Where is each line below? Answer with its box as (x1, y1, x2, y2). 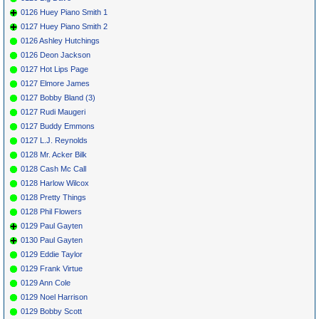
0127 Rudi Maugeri (21, 107, 85, 116)
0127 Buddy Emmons (21, 121, 95, 130)
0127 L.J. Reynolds (21, 135, 88, 145)
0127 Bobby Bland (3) (21, 93, 95, 102)
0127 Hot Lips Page (21, 64, 88, 73)
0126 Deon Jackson (21, 50, 90, 59)
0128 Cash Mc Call (21, 164, 86, 173)
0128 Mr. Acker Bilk (21, 150, 87, 159)
